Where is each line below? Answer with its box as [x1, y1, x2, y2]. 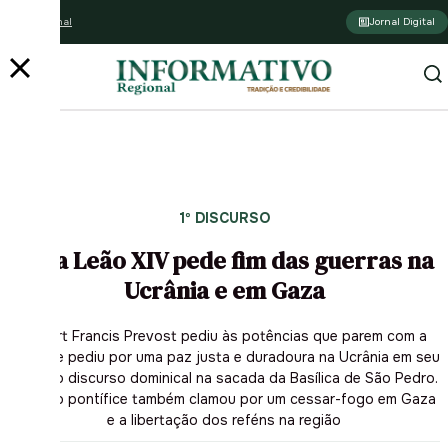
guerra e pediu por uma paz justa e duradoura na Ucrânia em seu [8, 347, 440, 366]
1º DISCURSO [178, 209, 270, 227]
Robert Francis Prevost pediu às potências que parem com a [21, 326, 427, 345]
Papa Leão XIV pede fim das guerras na [14, 243, 434, 277]
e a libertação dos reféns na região [107, 410, 341, 429]
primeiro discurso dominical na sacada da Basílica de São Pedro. [10, 368, 438, 387]
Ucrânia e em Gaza [123, 273, 325, 307]
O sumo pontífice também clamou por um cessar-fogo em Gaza [12, 389, 436, 408]
